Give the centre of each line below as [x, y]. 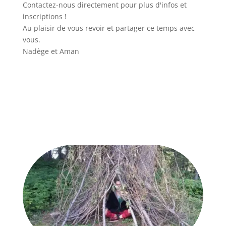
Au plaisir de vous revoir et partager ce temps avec [108, 28]
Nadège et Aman [51, 51]
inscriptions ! [44, 16]
